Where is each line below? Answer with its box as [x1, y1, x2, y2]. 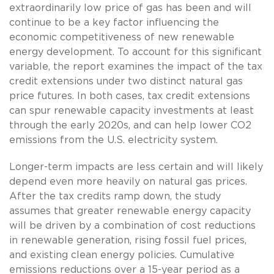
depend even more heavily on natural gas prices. [9, 176, 247, 187]
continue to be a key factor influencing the [9, 17, 219, 28]
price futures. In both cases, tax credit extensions [9, 91, 250, 101]
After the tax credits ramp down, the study [9, 191, 221, 201]
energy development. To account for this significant [9, 46, 262, 57]
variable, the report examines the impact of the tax [9, 61, 262, 72]
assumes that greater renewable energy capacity [9, 206, 251, 216]
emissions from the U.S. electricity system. [9, 135, 218, 145]
